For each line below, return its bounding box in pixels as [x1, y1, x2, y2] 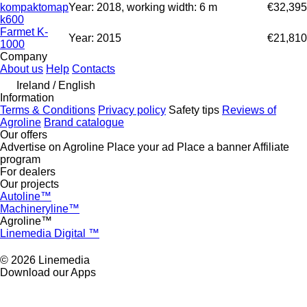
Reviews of [222, 103, 276, 116]
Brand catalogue [44, 116, 124, 128]
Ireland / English [16, 79, 95, 91]
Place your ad [107, 140, 174, 153]
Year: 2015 [69, 32, 121, 44]
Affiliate [253, 140, 289, 153]
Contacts [72, 62, 115, 75]
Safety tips [169, 103, 219, 116]
